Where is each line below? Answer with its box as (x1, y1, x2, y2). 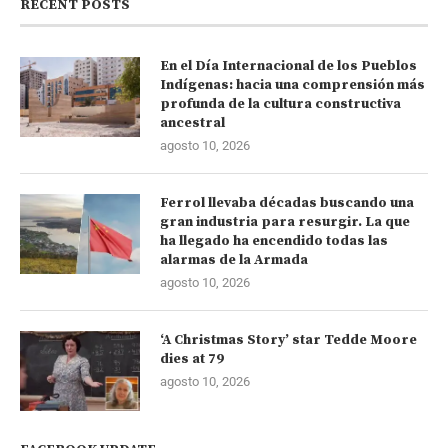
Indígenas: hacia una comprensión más (160, 76, 425, 95)
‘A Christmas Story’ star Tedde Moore (160, 331, 417, 350)
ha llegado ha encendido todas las (160, 232, 388, 251)
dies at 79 (160, 350, 224, 369)
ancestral (160, 114, 225, 133)
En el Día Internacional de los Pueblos (160, 57, 417, 76)
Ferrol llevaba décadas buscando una (160, 194, 414, 213)
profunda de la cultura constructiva (160, 95, 401, 114)
